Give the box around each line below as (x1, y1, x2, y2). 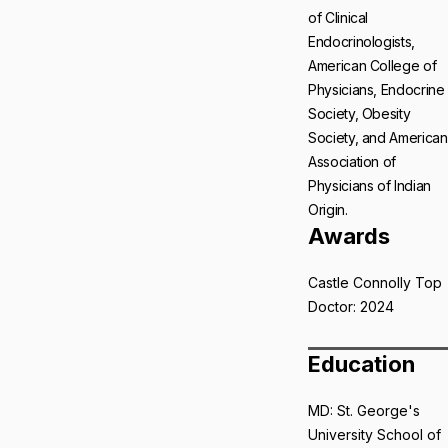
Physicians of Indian (308, 177, 432, 194)
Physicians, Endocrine (308, 81, 445, 98)
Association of (308, 153, 397, 170)
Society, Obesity (308, 105, 411, 122)
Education (308, 351, 415, 377)
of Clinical (308, 9, 369, 26)
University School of (308, 426, 441, 443)
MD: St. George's (308, 402, 420, 419)
